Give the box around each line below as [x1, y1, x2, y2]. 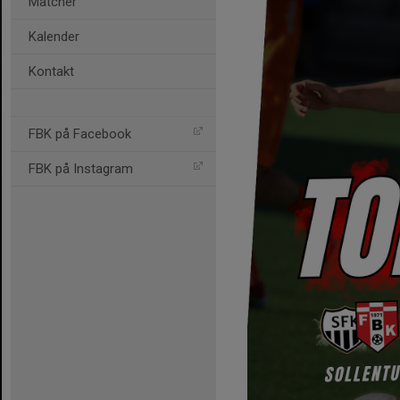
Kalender [29, 29, 79, 45]
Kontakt [29, 63, 74, 79]
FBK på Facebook [29, 126, 131, 142]
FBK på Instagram [29, 161, 133, 177]
